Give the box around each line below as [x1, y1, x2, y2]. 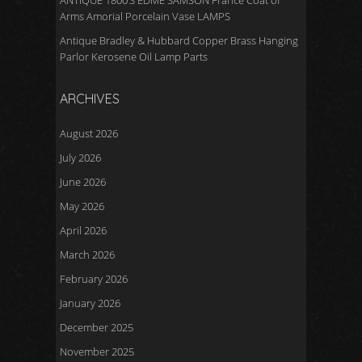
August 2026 [60, 126, 118, 141]
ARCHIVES [60, 90, 120, 107]
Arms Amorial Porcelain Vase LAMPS [60, 9, 230, 23]
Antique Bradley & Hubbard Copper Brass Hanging [60, 33, 298, 48]
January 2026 [60, 296, 120, 310]
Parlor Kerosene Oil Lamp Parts [60, 49, 208, 64]
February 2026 [60, 271, 128, 286]
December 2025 [60, 320, 133, 335]
